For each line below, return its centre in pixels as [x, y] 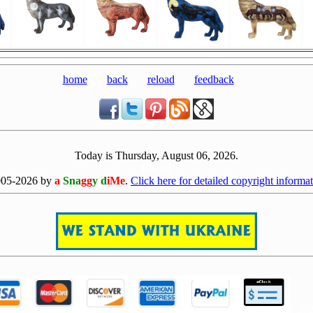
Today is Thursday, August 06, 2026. [156, 155]
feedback [214, 79]
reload [161, 79]
